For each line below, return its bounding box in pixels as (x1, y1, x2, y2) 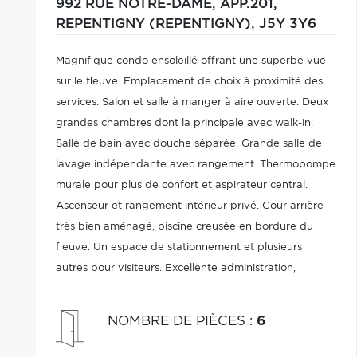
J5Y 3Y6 (258, 18, 316, 30)
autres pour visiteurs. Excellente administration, (55, 263, 296, 273)
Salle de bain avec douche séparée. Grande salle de (55, 139, 322, 149)
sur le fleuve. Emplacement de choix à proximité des (55, 76, 323, 87)
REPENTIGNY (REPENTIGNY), (55, 18, 259, 30)
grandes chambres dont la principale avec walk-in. (55, 118, 313, 128)
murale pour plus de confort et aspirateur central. (55, 180, 308, 190)
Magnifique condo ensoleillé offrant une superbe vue (55, 56, 326, 66)
